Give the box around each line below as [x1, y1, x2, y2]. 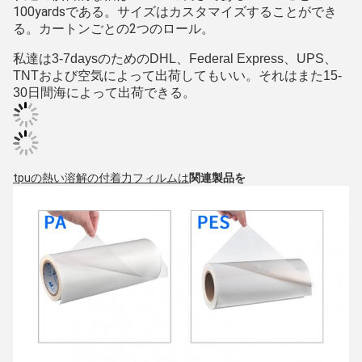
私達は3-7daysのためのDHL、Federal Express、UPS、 [13, 51, 337, 65]
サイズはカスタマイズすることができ [117, 3, 337, 19]
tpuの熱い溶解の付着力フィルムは [13, 170, 189, 184]
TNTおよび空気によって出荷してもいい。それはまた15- [13, 68, 342, 82]
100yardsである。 [13, 3, 117, 19]
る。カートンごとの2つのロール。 [13, 20, 214, 36]
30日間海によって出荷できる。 [13, 85, 196, 99]
